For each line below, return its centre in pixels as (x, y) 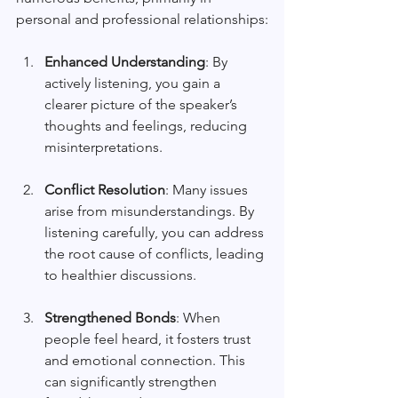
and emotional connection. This (147, 361)
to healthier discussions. (120, 275)
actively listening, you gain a (134, 84)
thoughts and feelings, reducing (147, 126)
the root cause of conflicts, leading (156, 254)
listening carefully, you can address (156, 233)
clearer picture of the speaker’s (143, 105)
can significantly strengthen (132, 382)
